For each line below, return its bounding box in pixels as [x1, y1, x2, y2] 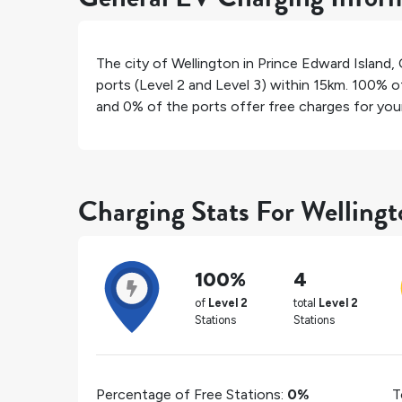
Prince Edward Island [258, 55, 391, 73]
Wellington [171, 55, 240, 73]
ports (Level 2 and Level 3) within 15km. [96, 76, 352, 94]
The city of [96, 55, 171, 73]
